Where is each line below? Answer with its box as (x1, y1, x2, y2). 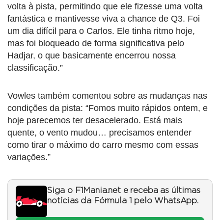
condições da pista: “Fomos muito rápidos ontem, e (7, 103, 208, 113)
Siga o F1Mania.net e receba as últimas (47, 187, 200, 195)
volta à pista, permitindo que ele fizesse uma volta (7, 1, 203, 12)
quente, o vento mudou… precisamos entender (7, 128, 192, 138)
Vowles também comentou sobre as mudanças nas (7, 91, 207, 101)
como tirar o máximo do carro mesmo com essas (7, 140, 198, 150)
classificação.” (7, 63, 63, 73)
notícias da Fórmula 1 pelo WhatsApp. (47, 197, 198, 205)
